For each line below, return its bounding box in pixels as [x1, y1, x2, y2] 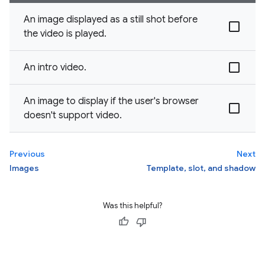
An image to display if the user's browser [24, 95, 199, 107]
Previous [9, 148, 45, 159]
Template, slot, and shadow [147, 163, 256, 173]
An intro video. [24, 62, 86, 73]
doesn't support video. [24, 109, 122, 121]
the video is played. [24, 28, 106, 40]
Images [9, 163, 39, 173]
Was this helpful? [103, 201, 162, 211]
